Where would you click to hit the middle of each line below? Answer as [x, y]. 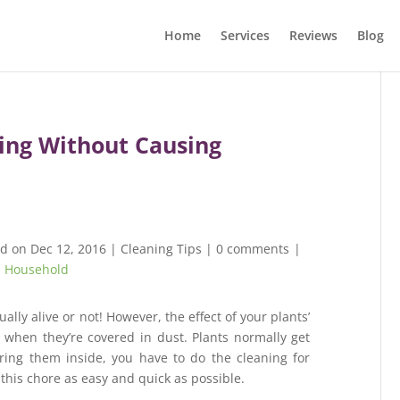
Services [245, 35]
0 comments [253, 249]
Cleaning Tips [162, 249]
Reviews [313, 35]
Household [37, 269]
